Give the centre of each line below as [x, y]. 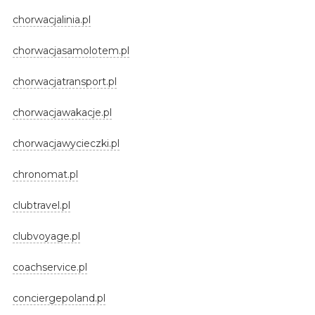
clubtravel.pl [41, 205]
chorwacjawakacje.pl [62, 112]
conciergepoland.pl [59, 298]
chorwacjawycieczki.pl [66, 143]
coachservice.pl [50, 267]
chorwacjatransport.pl [64, 81]
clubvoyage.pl [46, 236]
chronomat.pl [45, 174]
